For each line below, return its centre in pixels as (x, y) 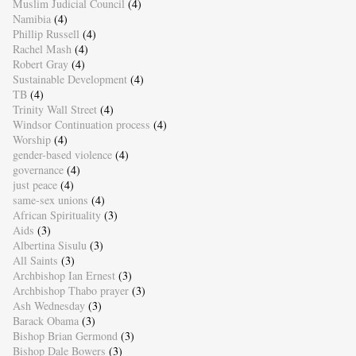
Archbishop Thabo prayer (70, 291)
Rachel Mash (42, 49)
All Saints (35, 261)
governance (38, 170)
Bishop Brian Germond (65, 336)
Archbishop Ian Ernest (64, 276)
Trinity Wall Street (54, 110)
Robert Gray (40, 64)
